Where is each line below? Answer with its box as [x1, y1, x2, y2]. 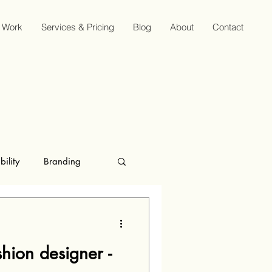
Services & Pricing [41, 21, 114, 33]
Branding [44, 155, 81, 167]
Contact [212, 21, 243, 33]
